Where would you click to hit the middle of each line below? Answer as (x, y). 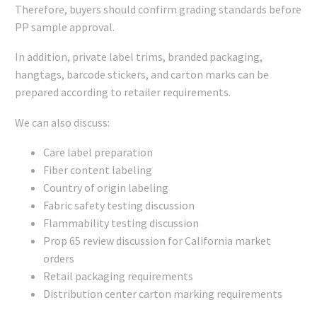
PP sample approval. (65, 27)
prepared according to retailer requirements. (123, 92)
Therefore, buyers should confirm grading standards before (158, 9)
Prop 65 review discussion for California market (157, 241)
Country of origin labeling (106, 188)
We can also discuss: (62, 122)
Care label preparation (98, 152)
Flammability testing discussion (121, 223)
